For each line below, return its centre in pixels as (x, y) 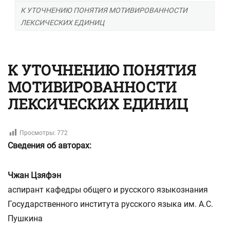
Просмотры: (37, 133)
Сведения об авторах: (50, 146)
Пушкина (25, 218)
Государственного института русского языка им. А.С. (110, 204)
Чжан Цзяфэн (34, 175)
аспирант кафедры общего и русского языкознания (108, 190)
